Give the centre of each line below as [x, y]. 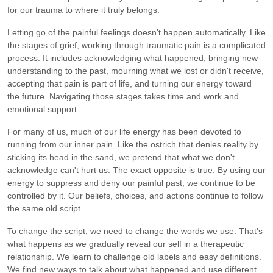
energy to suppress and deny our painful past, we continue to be [131, 183]
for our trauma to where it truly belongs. [83, 9]
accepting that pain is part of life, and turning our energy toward [129, 83]
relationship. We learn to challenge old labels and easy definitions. [134, 256]
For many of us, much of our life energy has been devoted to [124, 131]
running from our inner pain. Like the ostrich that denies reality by [133, 144]
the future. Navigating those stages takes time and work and [123, 96]
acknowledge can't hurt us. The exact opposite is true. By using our [136, 170]
